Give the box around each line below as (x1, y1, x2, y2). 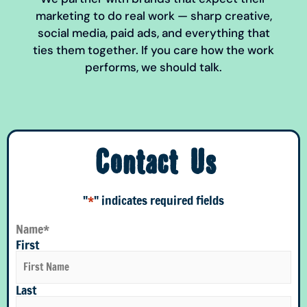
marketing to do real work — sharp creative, (35, 8, 272, 24)
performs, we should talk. (85, 60, 222, 75)
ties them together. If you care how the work (33, 42, 274, 58)
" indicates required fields (94, 191, 224, 210)
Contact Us (93, 146, 214, 182)
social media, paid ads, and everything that (37, 25, 270, 41)
